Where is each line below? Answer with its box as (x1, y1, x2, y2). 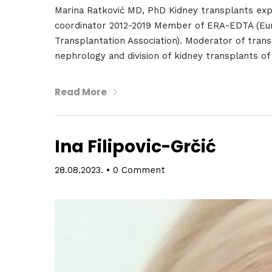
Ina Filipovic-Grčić (55, 134, 216, 158)
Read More (55, 85, 107, 98)
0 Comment (113, 164, 165, 175)
